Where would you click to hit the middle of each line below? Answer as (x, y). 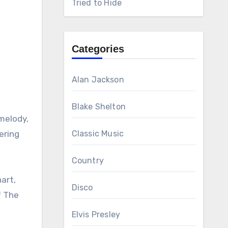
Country (88, 161)
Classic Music (98, 134)
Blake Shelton (99, 107)
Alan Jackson (98, 80)
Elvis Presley (96, 215)
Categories (98, 49)
